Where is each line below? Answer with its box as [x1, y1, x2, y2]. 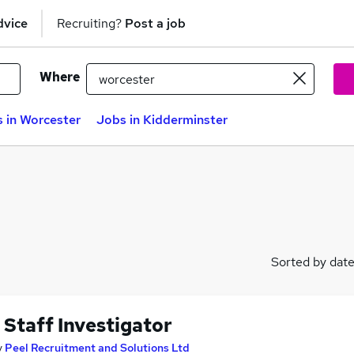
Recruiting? [57, 14, 125, 32]
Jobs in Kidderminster [96, 111, 228, 128]
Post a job [125, 14, 186, 32]
